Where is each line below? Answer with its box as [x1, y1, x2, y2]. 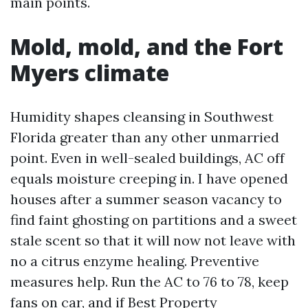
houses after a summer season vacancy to [10, 190, 282, 208]
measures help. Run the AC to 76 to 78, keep [10, 273, 289, 290]
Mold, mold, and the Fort [10, 32, 283, 61]
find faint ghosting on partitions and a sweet [10, 211, 297, 228]
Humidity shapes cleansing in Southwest [10, 108, 274, 125]
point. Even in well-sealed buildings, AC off [10, 149, 285, 166]
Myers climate [10, 58, 169, 87]
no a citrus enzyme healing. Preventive [10, 252, 259, 269]
